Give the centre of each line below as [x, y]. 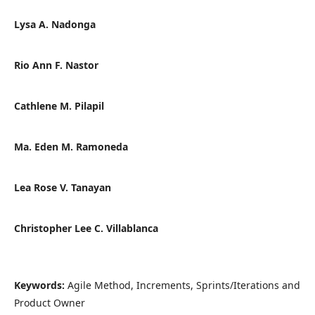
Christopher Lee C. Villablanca [86, 228]
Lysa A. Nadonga [54, 24]
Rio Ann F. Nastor [56, 65]
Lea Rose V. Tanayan [62, 187]
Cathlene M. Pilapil [59, 105]
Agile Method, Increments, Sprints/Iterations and [184, 285]
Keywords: [40, 285]
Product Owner [49, 302]
